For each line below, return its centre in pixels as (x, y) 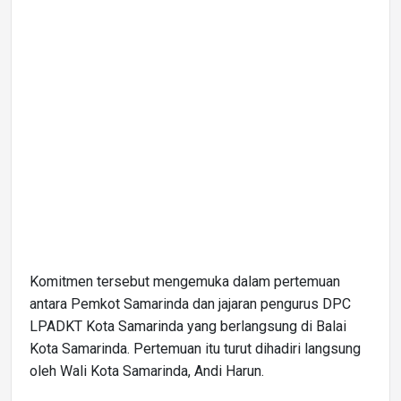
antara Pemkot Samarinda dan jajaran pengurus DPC (190, 303)
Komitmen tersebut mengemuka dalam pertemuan (185, 281)
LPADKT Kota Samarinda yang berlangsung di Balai (188, 326)
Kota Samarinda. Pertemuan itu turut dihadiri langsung (195, 348)
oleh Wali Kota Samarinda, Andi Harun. (147, 371)
